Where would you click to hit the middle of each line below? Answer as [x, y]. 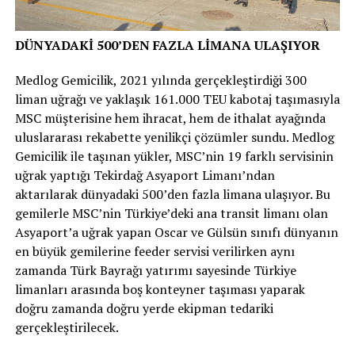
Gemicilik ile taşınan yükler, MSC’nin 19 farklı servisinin [174, 156]
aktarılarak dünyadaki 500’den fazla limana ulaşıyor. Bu [172, 194]
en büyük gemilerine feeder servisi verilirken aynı [155, 251]
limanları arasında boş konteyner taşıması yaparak [160, 289]
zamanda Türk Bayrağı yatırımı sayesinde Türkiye [155, 270]
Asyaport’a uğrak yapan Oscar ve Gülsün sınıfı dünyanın [176, 232]
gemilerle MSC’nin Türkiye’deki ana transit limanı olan [171, 213]
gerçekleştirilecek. [67, 327]
